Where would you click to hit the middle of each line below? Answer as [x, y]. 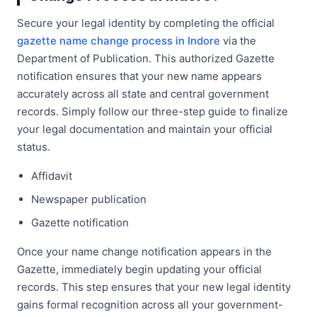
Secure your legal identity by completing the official [146, 23]
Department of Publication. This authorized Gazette [146, 58]
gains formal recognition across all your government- [150, 304]
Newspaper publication [89, 199]
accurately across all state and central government [143, 93]
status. [34, 146]
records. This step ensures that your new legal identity [154, 287]
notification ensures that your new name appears [139, 76]
